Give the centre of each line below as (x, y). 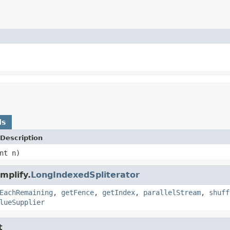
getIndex (119, 192)
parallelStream (172, 192)
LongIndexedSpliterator (85, 175)
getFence (78, 192)
